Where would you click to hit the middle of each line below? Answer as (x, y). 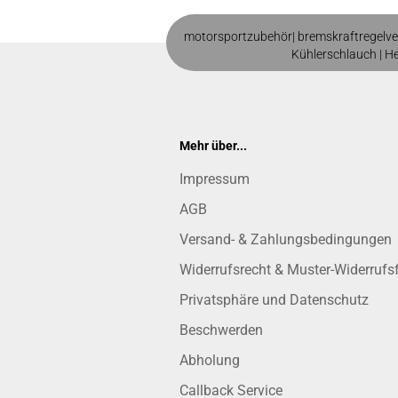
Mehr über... (213, 146)
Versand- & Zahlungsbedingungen (286, 239)
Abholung (210, 360)
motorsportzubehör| (241, 36)
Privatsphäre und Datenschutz (274, 300)
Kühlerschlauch (335, 54)
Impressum (215, 179)
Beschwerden (221, 330)
